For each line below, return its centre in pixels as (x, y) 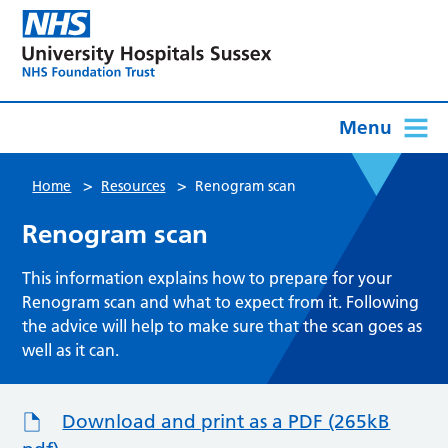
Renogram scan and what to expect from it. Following (221, 301)
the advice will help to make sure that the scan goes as (222, 325)
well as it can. (71, 349)
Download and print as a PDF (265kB (226, 421)
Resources (133, 185)
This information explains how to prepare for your (207, 277)
